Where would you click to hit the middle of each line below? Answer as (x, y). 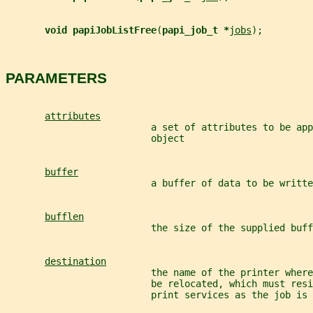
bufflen (64, 216)
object (95, 138)
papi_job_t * (196, 30)
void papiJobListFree (101, 30)
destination (75, 261)
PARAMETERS (56, 78)
